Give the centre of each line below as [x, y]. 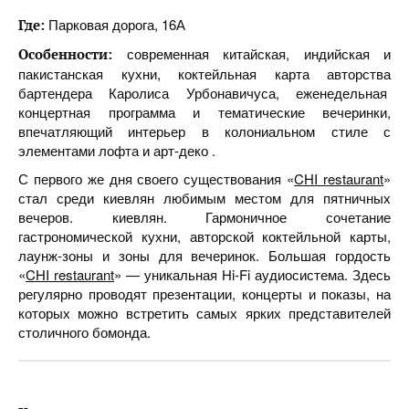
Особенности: [65, 54]
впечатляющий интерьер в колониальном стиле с [204, 131]
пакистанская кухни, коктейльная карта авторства [204, 73]
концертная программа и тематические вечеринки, [204, 112]
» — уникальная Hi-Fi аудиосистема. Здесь [252, 274]
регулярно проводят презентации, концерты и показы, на [204, 294]
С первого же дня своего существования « [157, 178]
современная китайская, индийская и [252, 53]
